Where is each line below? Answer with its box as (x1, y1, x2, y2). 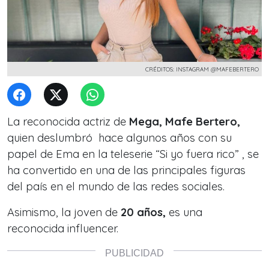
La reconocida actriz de (7, 115, 129, 128)
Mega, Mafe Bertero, (129, 115, 240, 128)
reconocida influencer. (7, 222, 121, 235)
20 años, (121, 205, 166, 219)
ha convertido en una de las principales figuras (7, 163, 246, 177)
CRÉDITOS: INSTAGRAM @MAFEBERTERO (145, 65, 259, 73)
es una (166, 205, 202, 219)
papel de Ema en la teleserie (7, 147, 153, 161)
